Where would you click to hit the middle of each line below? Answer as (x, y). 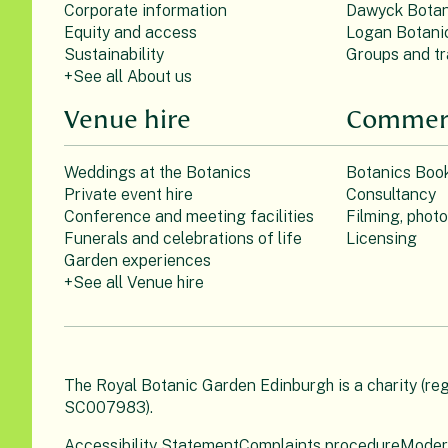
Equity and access (130, 32)
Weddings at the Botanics (157, 172)
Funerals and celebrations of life (183, 238)
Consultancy (390, 194)
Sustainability (114, 54)
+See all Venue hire (134, 282)
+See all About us (128, 76)
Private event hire (128, 194)
